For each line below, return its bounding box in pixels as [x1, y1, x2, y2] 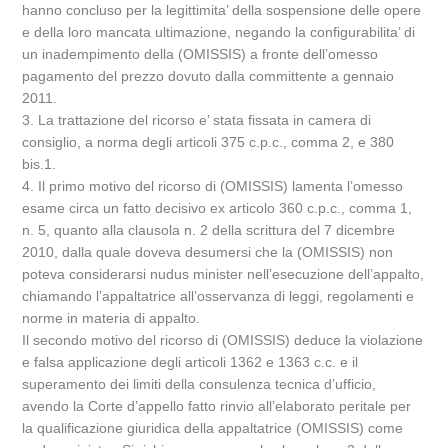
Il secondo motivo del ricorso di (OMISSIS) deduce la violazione [22, 332, 424, 348]
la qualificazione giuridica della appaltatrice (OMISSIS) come [22, 420, 404, 436]
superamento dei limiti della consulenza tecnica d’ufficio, [22, 376, 377, 392]
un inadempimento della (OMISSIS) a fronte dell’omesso [22, 46, 379, 62]
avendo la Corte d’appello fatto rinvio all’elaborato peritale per [22, 398, 412, 414]
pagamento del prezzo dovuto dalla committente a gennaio [22, 68, 395, 84]
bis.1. [22, 156, 57, 172]
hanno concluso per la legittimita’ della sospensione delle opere [22, 2, 422, 18]
